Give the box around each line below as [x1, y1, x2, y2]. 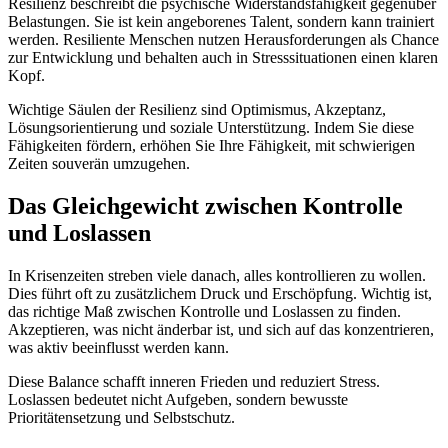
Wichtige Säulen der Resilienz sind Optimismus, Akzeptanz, [8, 100, 386, 118]
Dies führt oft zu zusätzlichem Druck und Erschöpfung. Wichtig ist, [8, 284, 432, 302]
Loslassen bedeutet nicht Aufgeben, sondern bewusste [8, 390, 348, 408]
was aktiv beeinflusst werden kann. [8, 338, 229, 356]
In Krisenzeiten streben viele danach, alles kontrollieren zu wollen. [8, 266, 426, 284]
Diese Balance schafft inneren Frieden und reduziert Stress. [8, 372, 380, 390]
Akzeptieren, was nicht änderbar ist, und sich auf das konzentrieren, [8, 320, 434, 338]
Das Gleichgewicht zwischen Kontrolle [8, 192, 403, 219]
